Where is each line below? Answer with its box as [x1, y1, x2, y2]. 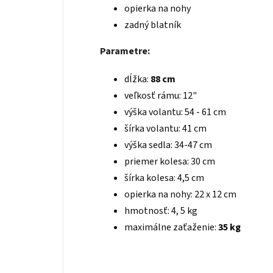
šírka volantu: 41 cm [124, 122, 207, 135]
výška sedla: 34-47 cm [124, 138, 212, 152]
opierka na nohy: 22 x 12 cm [124, 188, 236, 201]
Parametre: [100, 44, 150, 58]
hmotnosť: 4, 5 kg [124, 204, 197, 218]
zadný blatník [124, 18, 181, 32]
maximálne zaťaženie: [124, 221, 218, 234]
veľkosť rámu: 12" [124, 89, 197, 102]
